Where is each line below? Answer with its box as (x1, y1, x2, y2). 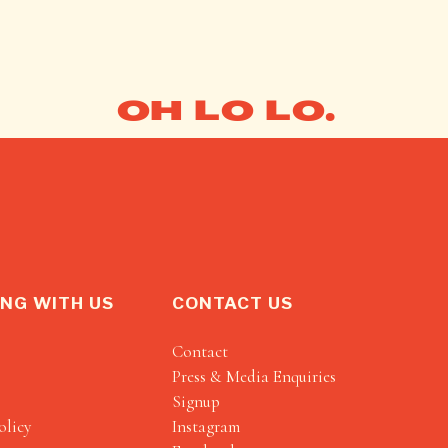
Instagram (172, 416, 240, 437)
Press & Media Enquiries (172, 366, 336, 387)
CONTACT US (172, 293, 293, 313)
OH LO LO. (117, 98, 336, 126)
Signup (172, 391, 220, 412)
